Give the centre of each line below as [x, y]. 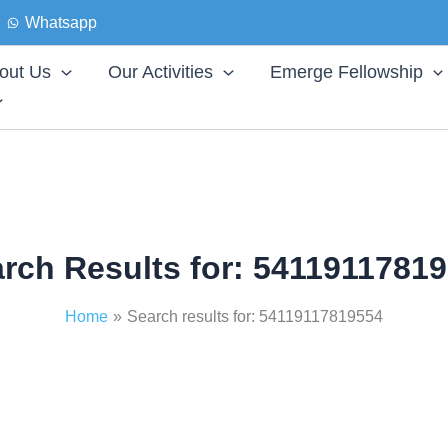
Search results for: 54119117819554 [254, 316]
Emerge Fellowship [346, 72]
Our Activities [160, 72]
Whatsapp [60, 23]
